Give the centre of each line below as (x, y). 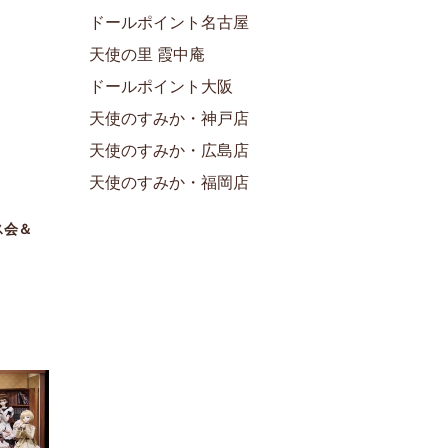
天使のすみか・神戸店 (169, 118)
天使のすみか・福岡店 (169, 182)
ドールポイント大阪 (161, 86)
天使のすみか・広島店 (169, 150)
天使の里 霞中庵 (147, 54)
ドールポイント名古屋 (169, 22)
